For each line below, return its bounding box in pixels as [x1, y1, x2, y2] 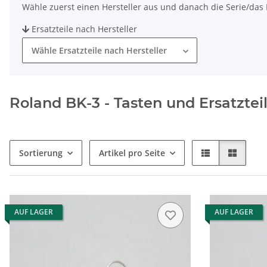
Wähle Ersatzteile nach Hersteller [32, 45, 167, 57]
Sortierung [19, 147, 63, 159]
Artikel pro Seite [99, 147, 165, 159]
